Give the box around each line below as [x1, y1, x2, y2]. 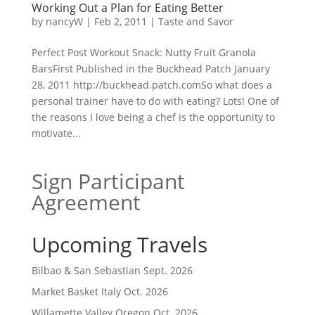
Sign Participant [31, 167, 185, 195]
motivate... [31, 127, 81, 140]
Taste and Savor [157, 15, 233, 28]
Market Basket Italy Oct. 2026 [31, 285, 168, 298]
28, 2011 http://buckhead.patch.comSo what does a [31, 78, 272, 91]
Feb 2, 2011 [94, 15, 147, 28]
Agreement [31, 188, 141, 217]
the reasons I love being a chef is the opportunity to [31, 110, 275, 124]
